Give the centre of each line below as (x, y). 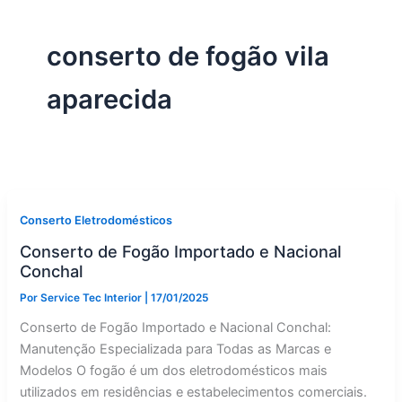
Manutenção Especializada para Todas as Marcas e (176, 349)
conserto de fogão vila (188, 56)
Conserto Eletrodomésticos (96, 221)
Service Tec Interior (93, 298)
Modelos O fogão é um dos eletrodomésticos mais (174, 370)
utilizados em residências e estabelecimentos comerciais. (194, 392)
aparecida (109, 99)
